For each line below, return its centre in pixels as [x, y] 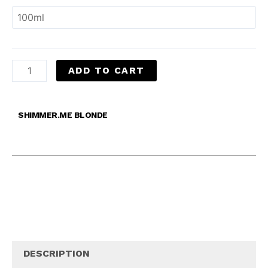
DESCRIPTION [57, 254]
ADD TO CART [106, 70]
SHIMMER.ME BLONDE [63, 115]
